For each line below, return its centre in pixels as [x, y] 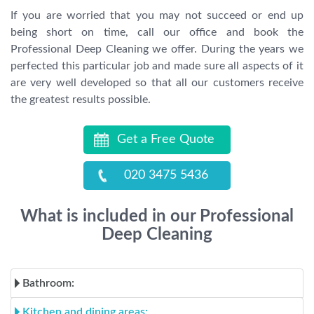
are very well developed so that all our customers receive [157, 83]
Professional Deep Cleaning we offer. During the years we [157, 49]
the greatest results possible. [81, 100]
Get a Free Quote [166, 139]
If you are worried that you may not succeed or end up [157, 15]
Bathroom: [48, 283]
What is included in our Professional [157, 217]
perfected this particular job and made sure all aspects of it [157, 66]
